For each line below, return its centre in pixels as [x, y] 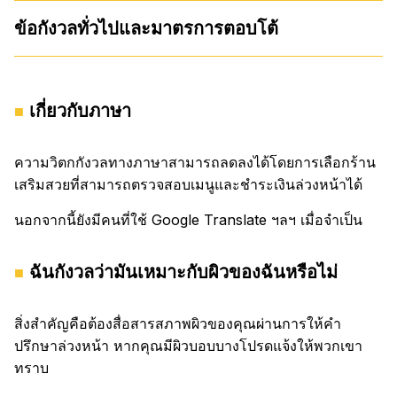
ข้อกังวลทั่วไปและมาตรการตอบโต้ [146, 28]
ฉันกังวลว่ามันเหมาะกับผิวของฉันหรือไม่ [184, 272]
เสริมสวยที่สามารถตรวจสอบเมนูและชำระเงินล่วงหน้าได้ [188, 184]
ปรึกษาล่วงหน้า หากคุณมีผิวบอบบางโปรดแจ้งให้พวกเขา [188, 345]
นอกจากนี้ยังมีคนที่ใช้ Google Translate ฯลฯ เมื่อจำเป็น [188, 219]
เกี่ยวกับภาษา [81, 110]
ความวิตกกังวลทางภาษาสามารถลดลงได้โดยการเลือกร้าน [195, 162]
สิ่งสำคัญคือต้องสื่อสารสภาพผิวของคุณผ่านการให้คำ [178, 323]
